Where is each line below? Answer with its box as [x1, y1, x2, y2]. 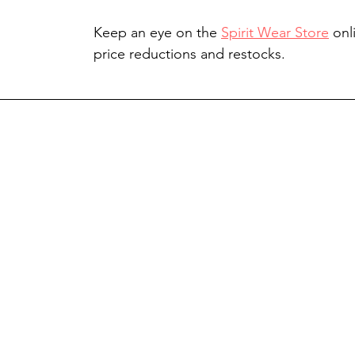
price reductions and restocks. [94, 45, 285, 63]
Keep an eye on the [94, 24, 221, 42]
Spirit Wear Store [221, 24, 329, 42]
